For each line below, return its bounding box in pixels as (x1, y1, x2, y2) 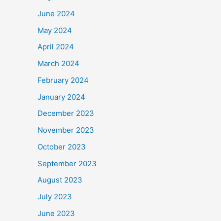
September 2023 (37, 158, 97, 168)
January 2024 (37, 92, 85, 102)
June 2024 (37, 8, 75, 18)
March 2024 (37, 59, 79, 69)
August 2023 (37, 175, 82, 185)
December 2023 (37, 109, 94, 118)
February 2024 (37, 75, 89, 85)
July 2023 (37, 192, 72, 202)
